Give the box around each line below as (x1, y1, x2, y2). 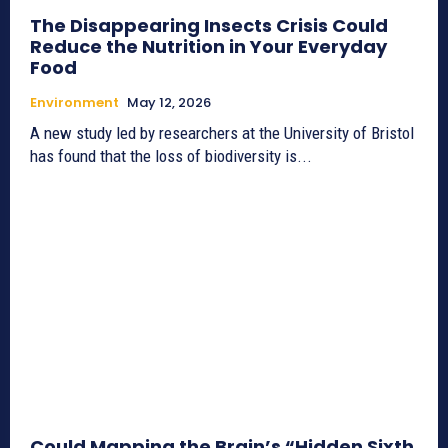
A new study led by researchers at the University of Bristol (30, 123, 414, 144)
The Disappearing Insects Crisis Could (30, 13, 388, 39)
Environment (30, 93, 119, 113)
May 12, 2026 (127, 93, 211, 113)
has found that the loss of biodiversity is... (30, 146, 312, 167)
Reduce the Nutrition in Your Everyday (30, 34, 387, 60)
